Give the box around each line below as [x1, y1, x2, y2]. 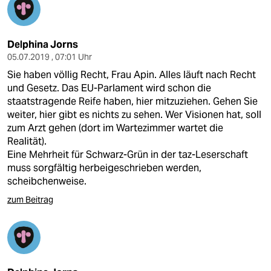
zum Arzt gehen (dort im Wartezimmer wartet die [7, 122, 223, 134]
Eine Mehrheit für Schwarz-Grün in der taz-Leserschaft [7, 148, 248, 161]
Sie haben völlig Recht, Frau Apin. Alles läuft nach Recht [7, 68, 256, 81]
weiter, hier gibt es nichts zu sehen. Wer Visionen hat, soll [7, 108, 261, 121]
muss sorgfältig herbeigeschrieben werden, [7, 162, 201, 174]
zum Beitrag [7, 194, 53, 205]
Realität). [7, 135, 47, 148]
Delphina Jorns [7, 38, 78, 51]
